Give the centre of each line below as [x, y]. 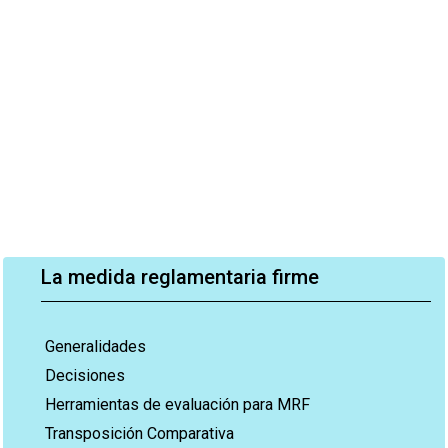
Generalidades [95, 346]
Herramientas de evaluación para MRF [177, 404]
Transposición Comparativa [139, 433]
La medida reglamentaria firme [180, 277]
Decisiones [85, 375]
